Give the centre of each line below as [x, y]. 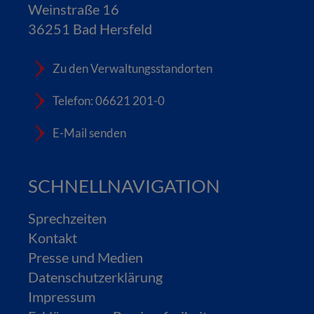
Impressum [62, 296]
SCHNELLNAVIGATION [124, 186]
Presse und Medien [86, 257]
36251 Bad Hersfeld [90, 29]
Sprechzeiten [67, 218]
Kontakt [53, 238]
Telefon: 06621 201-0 [109, 101]
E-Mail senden [89, 133]
